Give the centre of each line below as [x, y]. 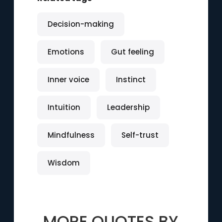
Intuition [64, 107]
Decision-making [81, 24]
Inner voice [68, 80]
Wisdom [63, 163]
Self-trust [140, 135]
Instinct [131, 80]
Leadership [128, 107]
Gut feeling [132, 52]
